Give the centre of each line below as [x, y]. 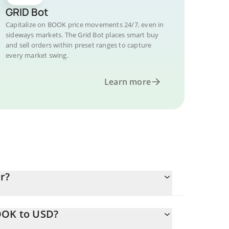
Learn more [128, 82]
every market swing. [37, 55]
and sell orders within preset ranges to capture [79, 45]
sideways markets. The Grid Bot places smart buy [82, 35]
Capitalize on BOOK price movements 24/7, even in [85, 25]
